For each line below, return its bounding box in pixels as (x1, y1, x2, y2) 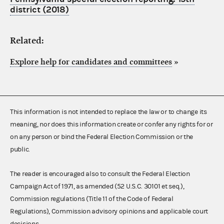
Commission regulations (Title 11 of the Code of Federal (10, 195, 173, 203)
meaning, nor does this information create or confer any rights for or (10, 120, 213, 129)
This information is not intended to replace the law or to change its (10, 108, 207, 116)
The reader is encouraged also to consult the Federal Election (10, 170, 190, 178)
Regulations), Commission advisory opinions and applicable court (10, 207, 208, 216)
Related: (10, 35, 44, 46)
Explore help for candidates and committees (10, 57, 172, 67)
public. (10, 145, 30, 154)
